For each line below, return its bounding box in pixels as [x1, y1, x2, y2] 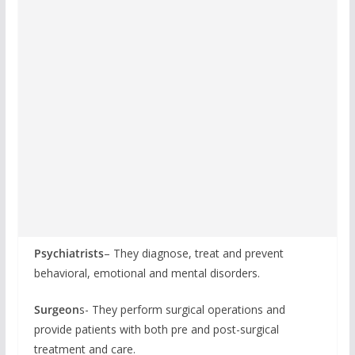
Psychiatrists [33, 245, 104, 261]
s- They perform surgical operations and [78, 301, 285, 317]
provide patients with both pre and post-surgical [33, 321, 279, 337]
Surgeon [33, 301, 79, 317]
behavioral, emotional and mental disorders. [33, 265, 260, 281]
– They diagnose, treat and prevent [103, 245, 284, 261]
